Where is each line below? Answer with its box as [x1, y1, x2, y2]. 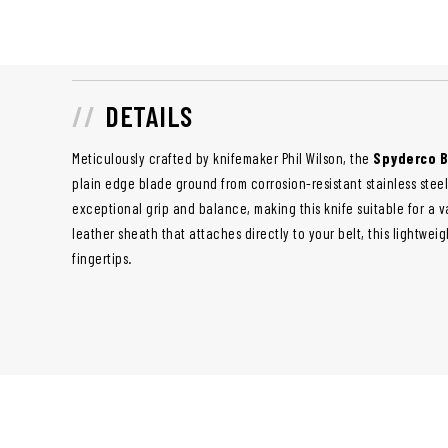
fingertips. [72, 249, 132, 268]
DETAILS [105, 99, 193, 134]
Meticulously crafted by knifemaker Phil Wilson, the [72, 149, 370, 168]
